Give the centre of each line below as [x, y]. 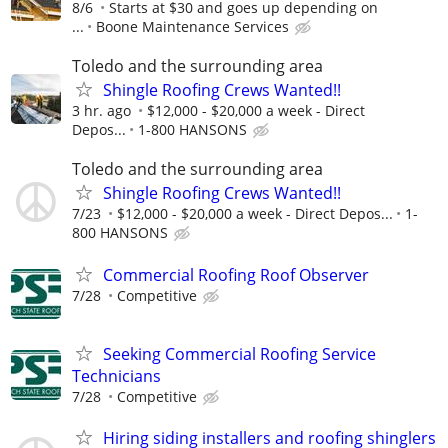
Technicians [116, 375]
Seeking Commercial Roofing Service [239, 353]
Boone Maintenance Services [192, 26]
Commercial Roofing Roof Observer [236, 274]
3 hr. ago [101, 111]
